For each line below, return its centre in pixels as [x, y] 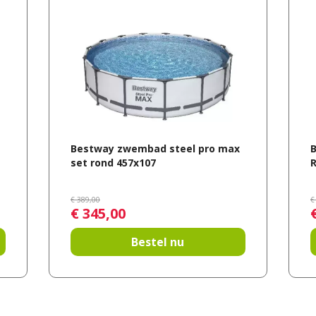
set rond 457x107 [113, 163]
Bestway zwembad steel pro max [155, 149]
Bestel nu [158, 242]
